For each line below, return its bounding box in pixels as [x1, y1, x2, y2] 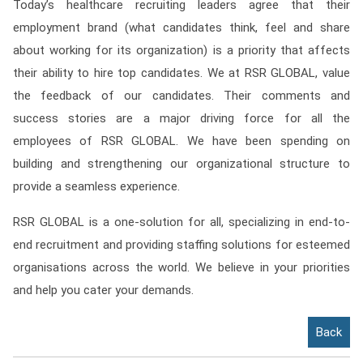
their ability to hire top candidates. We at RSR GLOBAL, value [13, 66, 350, 80]
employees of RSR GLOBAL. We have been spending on [13, 134, 350, 148]
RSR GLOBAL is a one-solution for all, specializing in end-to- [13, 215, 350, 229]
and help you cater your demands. [13, 283, 194, 297]
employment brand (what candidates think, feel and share [13, 20, 350, 35]
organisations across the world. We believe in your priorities [13, 260, 350, 275]
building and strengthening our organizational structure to [13, 156, 350, 171]
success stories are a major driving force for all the [13, 111, 350, 126]
